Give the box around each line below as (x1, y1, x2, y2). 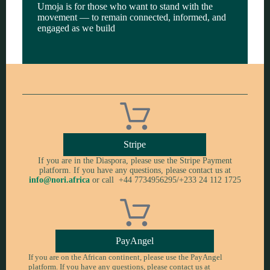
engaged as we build (37, 23, 115, 33)
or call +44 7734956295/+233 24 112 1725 (89, 175, 241, 184)
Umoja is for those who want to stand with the (37, 1, 213, 11)
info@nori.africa (28, 175, 90, 184)
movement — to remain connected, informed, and (37, 12, 226, 22)
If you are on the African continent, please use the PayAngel (28, 253, 222, 262)
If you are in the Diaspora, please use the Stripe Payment (37, 156, 232, 165)
